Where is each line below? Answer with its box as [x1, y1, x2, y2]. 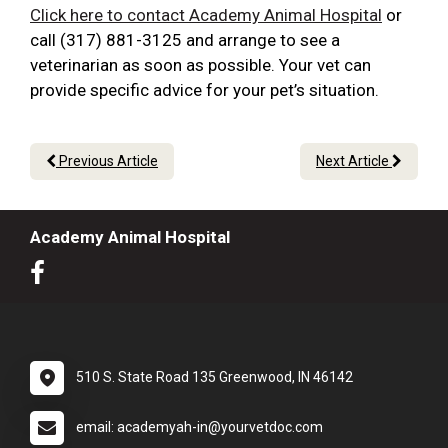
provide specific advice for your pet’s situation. [30, 80, 379, 101]
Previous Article [56, 153, 158, 170]
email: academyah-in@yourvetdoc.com [76, 419, 323, 436]
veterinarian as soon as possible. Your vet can [30, 55, 371, 76]
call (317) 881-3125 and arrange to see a [30, 30, 340, 51]
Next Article [316, 153, 392, 170]
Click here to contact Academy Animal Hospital [30, 5, 382, 26]
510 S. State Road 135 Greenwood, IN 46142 [76, 369, 353, 386]
